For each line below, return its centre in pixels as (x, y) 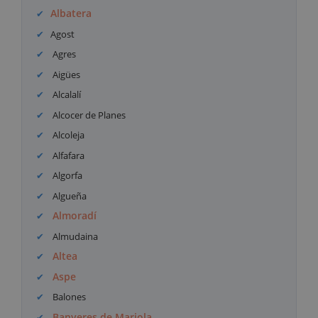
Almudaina (75, 236)
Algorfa (67, 176)
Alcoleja (68, 135)
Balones (68, 297)
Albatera (71, 13)
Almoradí (75, 216)
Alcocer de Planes (88, 115)
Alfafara (68, 155)
